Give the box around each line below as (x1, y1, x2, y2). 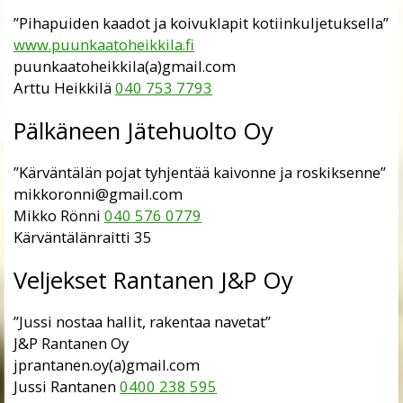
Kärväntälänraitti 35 (13, 226, 152, 247)
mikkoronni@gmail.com (13, 183, 183, 204)
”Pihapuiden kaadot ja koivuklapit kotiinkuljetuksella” (13, 12, 389, 33)
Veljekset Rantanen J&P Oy (13, 264, 293, 296)
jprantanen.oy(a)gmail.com (13, 354, 200, 375)
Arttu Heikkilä (13, 76, 115, 98)
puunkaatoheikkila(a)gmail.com (13, 55, 236, 76)
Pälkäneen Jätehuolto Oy (13, 114, 273, 147)
